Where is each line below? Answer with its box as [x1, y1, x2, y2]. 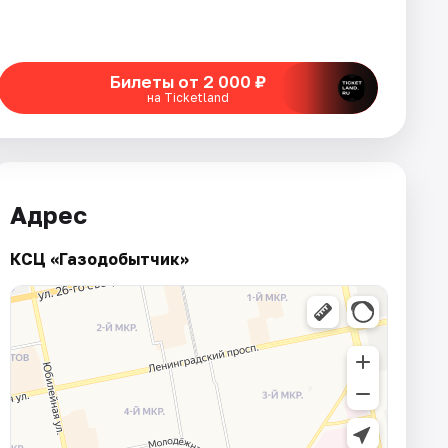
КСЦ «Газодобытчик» [10, 248, 189, 269]
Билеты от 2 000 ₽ [110, 70, 266, 92]
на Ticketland [147, 89, 229, 105]
